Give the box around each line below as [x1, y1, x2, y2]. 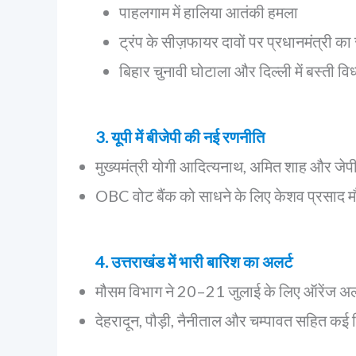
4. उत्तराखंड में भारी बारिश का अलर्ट [95, 252, 292, 271]
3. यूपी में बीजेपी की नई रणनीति [95, 127, 265, 146]
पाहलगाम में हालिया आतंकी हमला [119, 2, 298, 21]
